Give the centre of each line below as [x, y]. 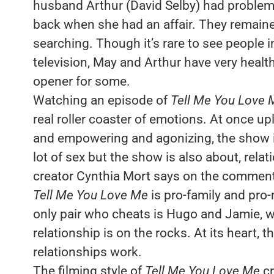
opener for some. [81, 81]
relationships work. [87, 252]
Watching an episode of [102, 100]
